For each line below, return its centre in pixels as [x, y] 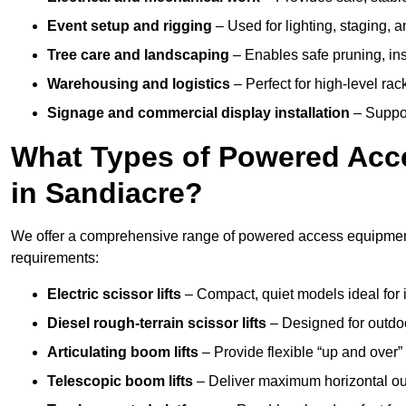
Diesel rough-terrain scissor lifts [157, 324]
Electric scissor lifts [114, 295]
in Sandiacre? [107, 193]
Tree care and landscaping [138, 55]
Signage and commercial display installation [198, 113]
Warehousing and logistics [139, 84]
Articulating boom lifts [123, 353]
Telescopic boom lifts [120, 382]
